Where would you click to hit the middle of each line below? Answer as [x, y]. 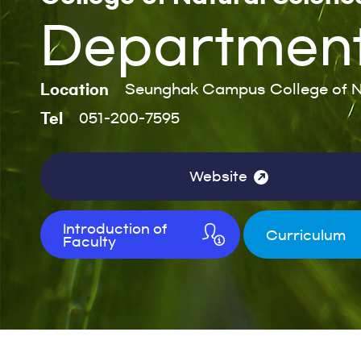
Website [218, 176]
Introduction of [115, 229]
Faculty [89, 242]
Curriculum [306, 235]
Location [75, 89]
